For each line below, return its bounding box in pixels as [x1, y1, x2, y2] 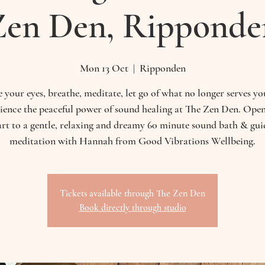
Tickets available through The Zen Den [60, 188, 205, 199]
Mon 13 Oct [79, 62, 128, 75]
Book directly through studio [79, 202, 186, 214]
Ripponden [139, 62, 186, 75]
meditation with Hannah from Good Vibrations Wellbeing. [9, 134, 256, 147]
